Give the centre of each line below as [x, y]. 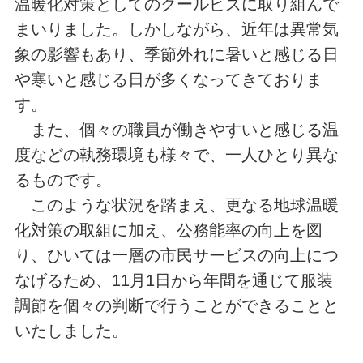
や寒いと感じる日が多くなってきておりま [168, 80]
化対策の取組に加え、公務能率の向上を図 [168, 231]
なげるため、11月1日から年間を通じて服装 [173, 281]
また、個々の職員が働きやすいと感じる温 [176, 130]
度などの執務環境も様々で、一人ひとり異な [176, 155]
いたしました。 [71, 331]
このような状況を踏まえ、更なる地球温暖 [176, 205]
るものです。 [63, 180]
